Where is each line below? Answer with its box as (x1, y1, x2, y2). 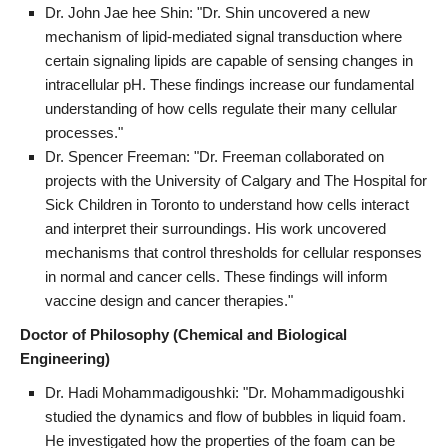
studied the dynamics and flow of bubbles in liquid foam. (45, 407, 406, 425)
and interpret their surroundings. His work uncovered (45, 219, 386, 237)
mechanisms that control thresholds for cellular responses (45, 243, 422, 261)
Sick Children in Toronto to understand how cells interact (45, 195, 409, 213)
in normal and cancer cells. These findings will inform (45, 267, 388, 285)
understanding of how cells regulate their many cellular (45, 99, 397, 117)
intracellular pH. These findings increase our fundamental (45, 75, 414, 93)
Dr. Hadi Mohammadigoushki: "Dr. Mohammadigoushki (45, 383, 404, 401)
